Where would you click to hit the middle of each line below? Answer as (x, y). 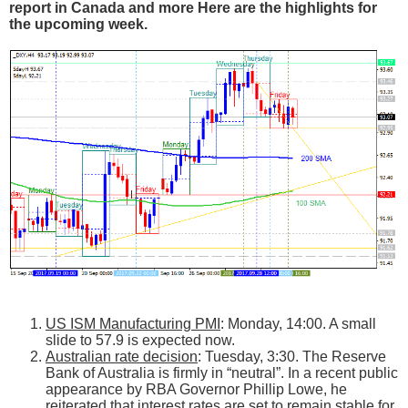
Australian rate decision (122, 356)
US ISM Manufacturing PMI (133, 323)
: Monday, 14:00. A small (298, 323)
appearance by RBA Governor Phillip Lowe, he (196, 389)
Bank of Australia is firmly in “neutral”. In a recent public (222, 372)
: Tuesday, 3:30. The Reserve (292, 356)
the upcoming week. (78, 24)
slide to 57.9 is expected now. (140, 340)
